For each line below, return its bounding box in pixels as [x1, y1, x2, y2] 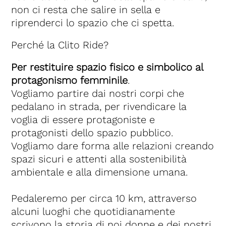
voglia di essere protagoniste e [11, 114, 155, 126]
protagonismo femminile [11, 74, 128, 87]
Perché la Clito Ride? [11, 39, 109, 51]
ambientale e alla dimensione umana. [11, 166, 188, 179]
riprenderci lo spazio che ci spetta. [11, 17, 175, 29]
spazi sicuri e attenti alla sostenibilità [11, 153, 187, 165]
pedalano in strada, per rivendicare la [11, 100, 187, 113]
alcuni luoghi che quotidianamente [11, 205, 176, 218]
